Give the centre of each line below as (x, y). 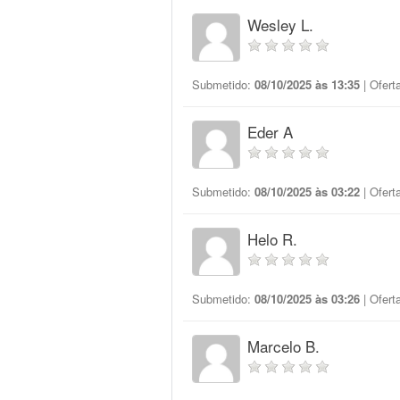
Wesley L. (280, 25)
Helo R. (272, 239)
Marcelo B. (283, 346)
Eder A (270, 132)
